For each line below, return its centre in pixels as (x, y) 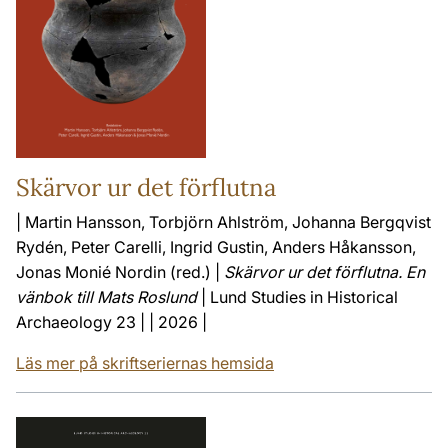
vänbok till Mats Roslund (106, 297)
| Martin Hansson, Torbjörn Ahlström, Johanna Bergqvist (223, 222)
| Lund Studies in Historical (297, 297)
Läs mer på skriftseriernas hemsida (145, 363)
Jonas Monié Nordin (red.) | (120, 272)
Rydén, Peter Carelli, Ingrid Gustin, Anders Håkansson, (216, 247)
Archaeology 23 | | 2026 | (111, 322)
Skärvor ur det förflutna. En (324, 272)
